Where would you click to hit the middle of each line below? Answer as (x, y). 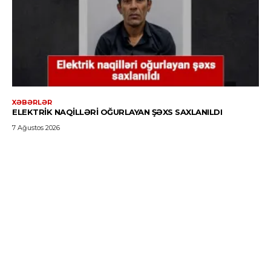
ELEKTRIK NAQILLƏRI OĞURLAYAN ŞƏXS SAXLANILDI (117, 112)
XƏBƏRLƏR (32, 102)
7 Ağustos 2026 (36, 127)
